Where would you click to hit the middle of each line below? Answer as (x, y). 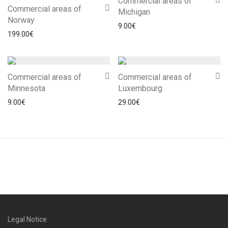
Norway (21, 20)
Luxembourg (140, 89)
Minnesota (26, 89)
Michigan (134, 12)
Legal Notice (27, 219)
